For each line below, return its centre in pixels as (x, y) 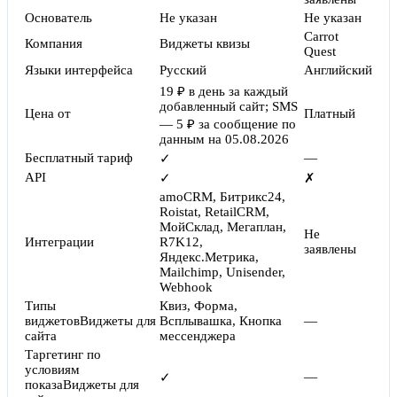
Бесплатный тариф (79, 158)
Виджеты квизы (205, 44)
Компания (54, 44)
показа (44, 385)
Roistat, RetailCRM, (214, 212)
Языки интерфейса (79, 70)
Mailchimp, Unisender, (222, 272)
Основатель (58, 18)
